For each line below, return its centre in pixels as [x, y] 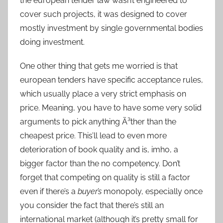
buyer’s [90, 192]
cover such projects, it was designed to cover [104, 14]
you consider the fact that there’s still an [92, 206]
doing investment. [52, 42]
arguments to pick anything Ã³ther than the [98, 122]
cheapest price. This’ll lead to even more [93, 136]
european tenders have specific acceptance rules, [111, 80]
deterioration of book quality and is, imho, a [99, 150]
